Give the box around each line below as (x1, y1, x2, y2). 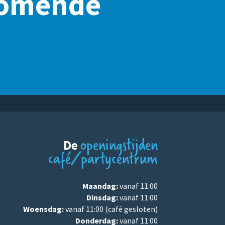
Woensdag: (23, 204, 64, 214)
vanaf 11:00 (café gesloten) (63, 204, 158, 214)
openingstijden (80, 133, 158, 157)
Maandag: (82, 181, 118, 191)
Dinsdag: (86, 192, 118, 203)
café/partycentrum (48, 146, 158, 171)
